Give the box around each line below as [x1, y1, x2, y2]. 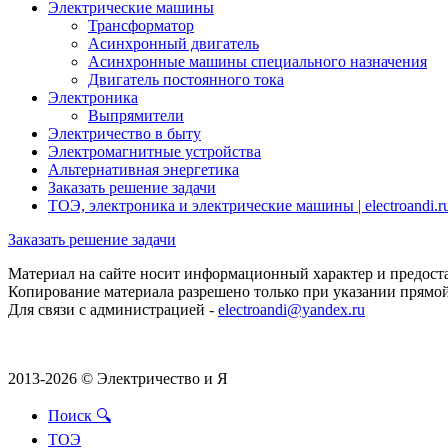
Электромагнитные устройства [48, 143, 261, 161]
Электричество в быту [48, 125, 201, 143]
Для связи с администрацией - [8, 301, 218, 319]
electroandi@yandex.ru [218, 301, 365, 319]
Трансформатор [88, 17, 194, 35]
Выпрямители [88, 107, 184, 125]
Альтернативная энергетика [48, 161, 239, 179]
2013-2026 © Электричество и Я [8, 370, 228, 388]
